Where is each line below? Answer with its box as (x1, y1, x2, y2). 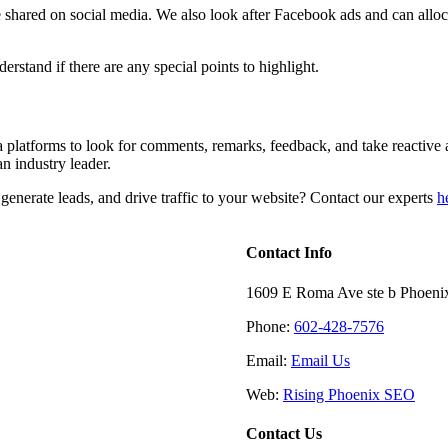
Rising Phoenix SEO (283, 385, 415, 403)
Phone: (246, 317, 294, 335)
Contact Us (246, 424, 322, 442)
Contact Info (246, 244, 332, 262)
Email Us (291, 351, 350, 369)
